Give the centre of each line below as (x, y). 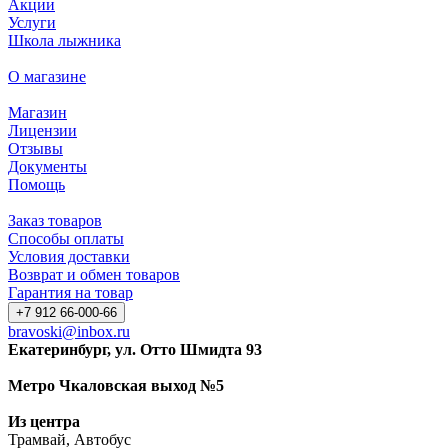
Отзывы (35, 148)
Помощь (36, 184)
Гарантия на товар (70, 292)
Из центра (44, 421)
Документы (47, 166)
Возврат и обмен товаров (94, 274)
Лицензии (42, 130)
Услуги (32, 22)
